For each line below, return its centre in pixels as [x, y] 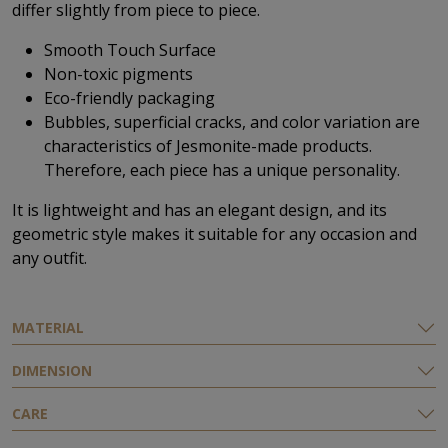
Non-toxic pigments [118, 73]
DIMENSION [52, 370]
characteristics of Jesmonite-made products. [208, 145]
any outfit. [49, 257]
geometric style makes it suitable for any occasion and [214, 233]
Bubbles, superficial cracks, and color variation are [232, 121]
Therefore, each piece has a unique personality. [222, 169]
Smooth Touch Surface [130, 49]
